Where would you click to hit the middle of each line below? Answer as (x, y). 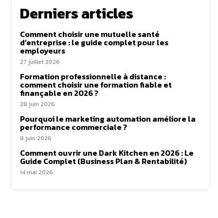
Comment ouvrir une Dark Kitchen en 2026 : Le (107, 153)
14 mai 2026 (36, 173)
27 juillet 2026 (40, 62)
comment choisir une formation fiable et (96, 85)
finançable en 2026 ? (59, 93)
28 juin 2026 (37, 104)
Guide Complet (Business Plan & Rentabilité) (103, 161)
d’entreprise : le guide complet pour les (94, 43)
